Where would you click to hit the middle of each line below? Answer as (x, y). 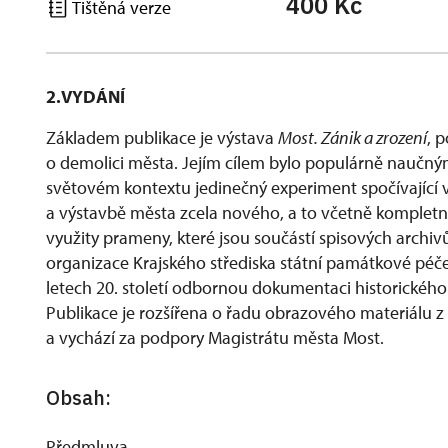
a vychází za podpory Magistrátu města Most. (215, 337)
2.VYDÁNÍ (85, 96)
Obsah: (78, 397)
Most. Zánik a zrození (352, 137)
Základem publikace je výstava (162, 137)
